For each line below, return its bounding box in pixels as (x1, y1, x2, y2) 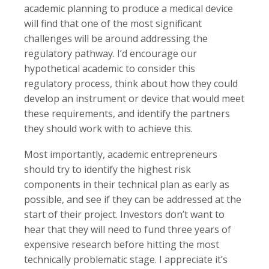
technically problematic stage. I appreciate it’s (24, 253, 228, 266)
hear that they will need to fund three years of (24, 223, 231, 236)
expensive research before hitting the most (24, 238, 219, 251)
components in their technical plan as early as (24, 178, 229, 191)
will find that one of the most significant (24, 17, 202, 30)
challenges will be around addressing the (24, 32, 208, 45)
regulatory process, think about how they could (24, 77, 238, 90)
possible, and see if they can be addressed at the (24, 193, 241, 206)
